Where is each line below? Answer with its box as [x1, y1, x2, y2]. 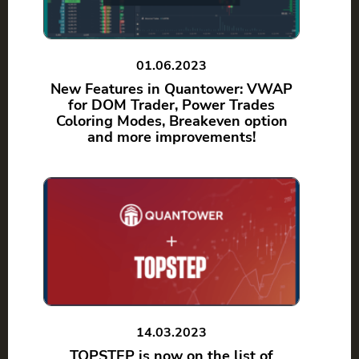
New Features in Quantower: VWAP [50, 79, 292, 99]
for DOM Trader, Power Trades [68, 95, 275, 115]
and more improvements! [87, 127, 256, 147]
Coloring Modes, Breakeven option [55, 111, 288, 131]
